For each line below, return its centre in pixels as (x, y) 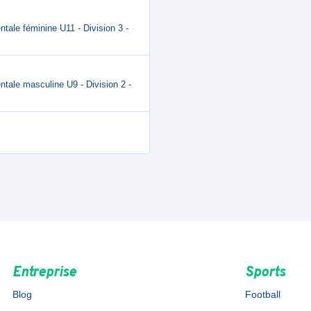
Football (263, 294)
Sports (266, 273)
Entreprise (44, 273)
